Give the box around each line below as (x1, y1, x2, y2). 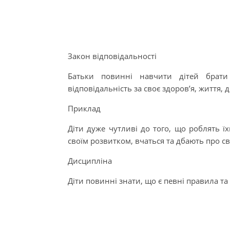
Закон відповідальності (68, 51, 157, 61)
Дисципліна (68, 156, 112, 166)
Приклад (68, 103, 101, 113)
